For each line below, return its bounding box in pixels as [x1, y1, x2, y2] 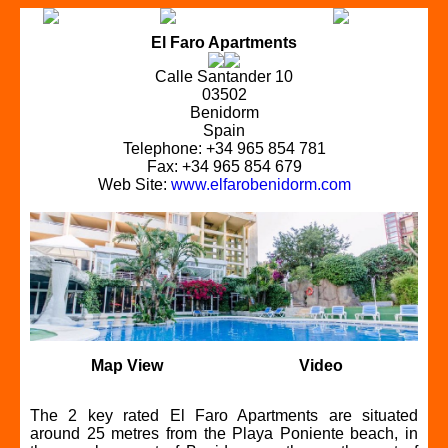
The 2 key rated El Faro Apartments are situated [30, 407, 418, 425]
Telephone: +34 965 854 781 [122, 140, 326, 157]
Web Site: [97, 176, 171, 193]
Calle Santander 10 [155, 68, 293, 85]
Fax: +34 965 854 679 [146, 158, 302, 175]
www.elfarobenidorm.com [170, 176, 351, 193]
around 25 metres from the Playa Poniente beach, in [30, 425, 418, 443]
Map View [91, 357, 163, 375]
